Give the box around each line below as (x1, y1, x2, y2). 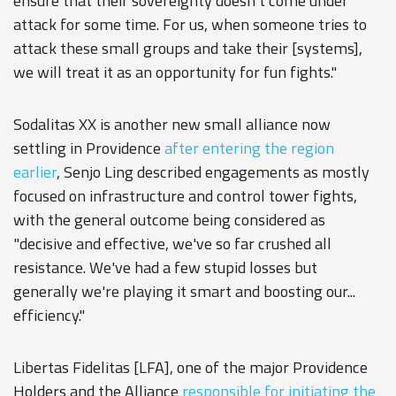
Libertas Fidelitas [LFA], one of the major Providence (13, 355, 368, 379)
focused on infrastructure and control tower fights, (13, 184, 357, 208)
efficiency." (13, 303, 85, 327)
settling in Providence (13, 136, 164, 160)
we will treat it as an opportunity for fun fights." (13, 60, 337, 84)
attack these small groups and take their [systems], (13, 36, 362, 60)
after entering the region (164, 136, 334, 160)
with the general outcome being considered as (13, 208, 325, 232)
